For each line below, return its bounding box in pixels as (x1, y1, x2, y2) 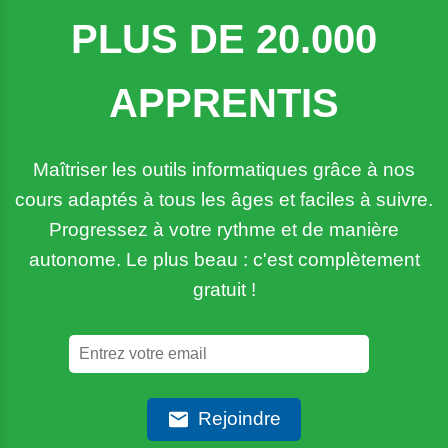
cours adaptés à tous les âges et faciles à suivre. (15, 188, 433, 210)
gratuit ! (192, 278, 256, 300)
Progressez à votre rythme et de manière (49, 218, 399, 240)
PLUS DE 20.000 (71, 16, 377, 61)
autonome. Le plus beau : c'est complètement (28, 248, 420, 270)
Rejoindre (198, 408, 281, 430)
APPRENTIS (109, 80, 339, 125)
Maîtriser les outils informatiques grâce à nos (33, 158, 415, 180)
